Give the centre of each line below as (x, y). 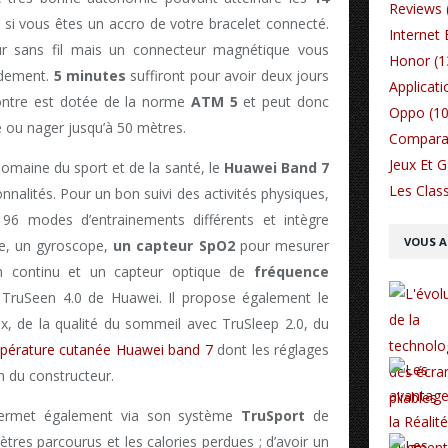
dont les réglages (271, 350)
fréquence (291, 272)
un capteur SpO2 (174, 246)
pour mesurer (282, 246)
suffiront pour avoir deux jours (227, 76)
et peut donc (283, 102)
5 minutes (89, 76)
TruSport (273, 416)
